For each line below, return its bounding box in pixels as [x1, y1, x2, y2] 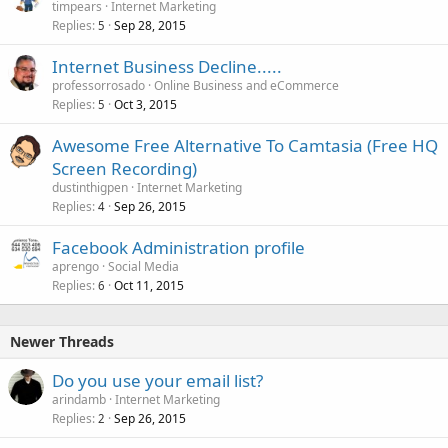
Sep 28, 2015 [114, 16, 186, 34]
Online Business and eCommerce [154, 76, 339, 94]
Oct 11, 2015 [114, 276, 184, 294]
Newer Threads [10, 331, 114, 351]
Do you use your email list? [52, 368, 263, 392]
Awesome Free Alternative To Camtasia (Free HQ [52, 133, 438, 157]
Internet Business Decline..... [52, 54, 282, 78]
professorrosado [52, 76, 145, 94]
